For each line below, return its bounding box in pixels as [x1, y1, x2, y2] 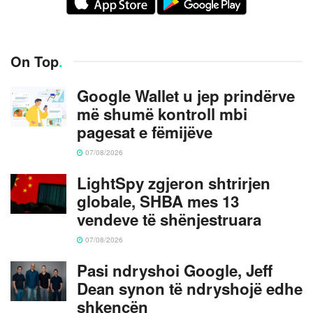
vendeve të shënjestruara [77, 208, 261, 231]
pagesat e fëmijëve [77, 120, 212, 143]
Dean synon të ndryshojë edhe [77, 277, 303, 300]
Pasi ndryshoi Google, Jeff [77, 259, 272, 282]
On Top [10, 50, 59, 71]
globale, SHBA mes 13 [77, 189, 239, 212]
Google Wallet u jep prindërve [77, 84, 295, 107]
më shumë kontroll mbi [77, 102, 247, 125]
